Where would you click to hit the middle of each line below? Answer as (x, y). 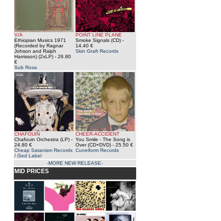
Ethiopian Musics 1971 (40, 40)
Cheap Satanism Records (43, 150)
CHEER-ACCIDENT (97, 134)
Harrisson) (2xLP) (34, 56)
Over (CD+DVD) (93, 145)
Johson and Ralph (35, 51)
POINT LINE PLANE (98, 35)
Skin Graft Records (97, 51)
